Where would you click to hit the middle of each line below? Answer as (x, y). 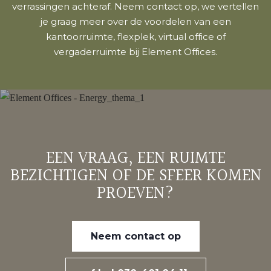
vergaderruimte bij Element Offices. (135, 51)
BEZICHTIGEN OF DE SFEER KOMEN (135, 176)
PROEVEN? (135, 193)
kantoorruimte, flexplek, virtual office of (135, 36)
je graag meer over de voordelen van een (135, 21)
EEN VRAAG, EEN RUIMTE (135, 158)
